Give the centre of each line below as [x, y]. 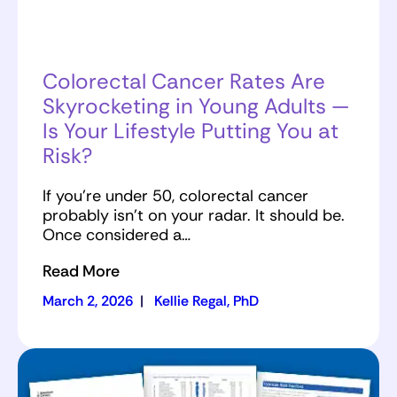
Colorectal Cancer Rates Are [184, 82]
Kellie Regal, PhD [206, 301]
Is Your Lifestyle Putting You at [191, 131]
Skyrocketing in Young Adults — [196, 106]
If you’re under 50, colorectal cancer [175, 196]
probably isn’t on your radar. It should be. [194, 216]
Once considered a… [117, 235]
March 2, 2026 [88, 301]
